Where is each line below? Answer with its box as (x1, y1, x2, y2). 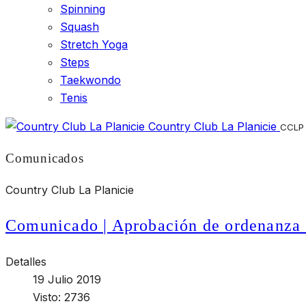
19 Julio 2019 (33, 273, 101, 287)
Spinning (60, 2, 105, 16)
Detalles (5, 255, 46, 269)
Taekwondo (60, 73, 121, 87)
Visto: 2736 (33, 290, 90, 305)
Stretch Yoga (60, 38, 128, 51)
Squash (60, 20, 99, 33)
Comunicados (5, 150, 84, 165)
